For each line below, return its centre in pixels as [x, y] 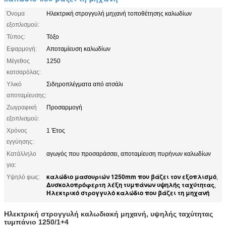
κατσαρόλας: [24, 72]
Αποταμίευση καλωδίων [78, 49]
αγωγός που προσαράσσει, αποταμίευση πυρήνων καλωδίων [129, 154]
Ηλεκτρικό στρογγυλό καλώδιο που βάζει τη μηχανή [128, 192]
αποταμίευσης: [26, 95]
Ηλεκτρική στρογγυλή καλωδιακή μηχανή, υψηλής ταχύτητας [108, 214]
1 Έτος [56, 130]
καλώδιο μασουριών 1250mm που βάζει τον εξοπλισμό [131, 176]
